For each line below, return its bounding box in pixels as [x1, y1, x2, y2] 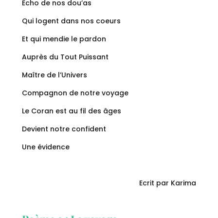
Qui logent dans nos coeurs [21, 16, 121, 26]
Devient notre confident [21, 124, 106, 134]
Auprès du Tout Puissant [21, 52, 109, 62]
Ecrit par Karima [139, 178, 197, 188]
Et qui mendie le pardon [21, 34, 106, 44]
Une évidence [21, 142, 70, 152]
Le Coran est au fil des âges [21, 106, 121, 116]
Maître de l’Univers [21, 70, 87, 80]
